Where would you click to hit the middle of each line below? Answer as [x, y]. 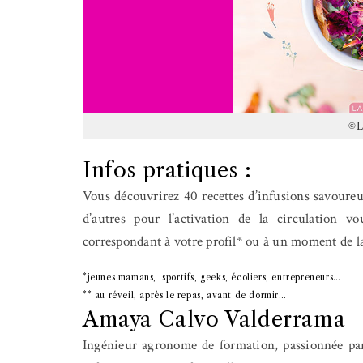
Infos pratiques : [167, 170]
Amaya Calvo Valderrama [214, 319]
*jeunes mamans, [120, 277]
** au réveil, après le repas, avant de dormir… [185, 295]
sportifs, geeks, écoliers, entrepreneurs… [252, 277]
